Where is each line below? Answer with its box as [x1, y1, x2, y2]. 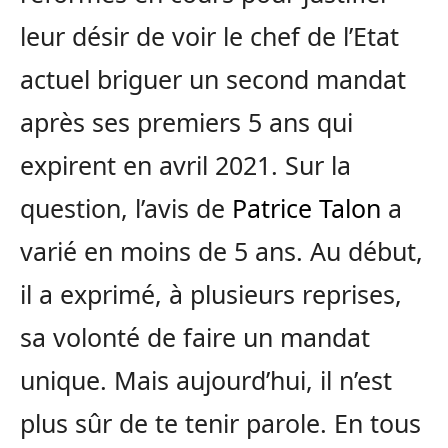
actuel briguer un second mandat [20, 62, 406, 96]
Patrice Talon [232, 191, 381, 225]
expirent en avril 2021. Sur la [20, 148, 351, 182]
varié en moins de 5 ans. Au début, [20, 234, 423, 268]
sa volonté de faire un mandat [20, 320, 370, 354]
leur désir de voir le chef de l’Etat [20, 19, 399, 53]
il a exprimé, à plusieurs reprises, [20, 277, 402, 311]
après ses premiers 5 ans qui [20, 105, 353, 139]
